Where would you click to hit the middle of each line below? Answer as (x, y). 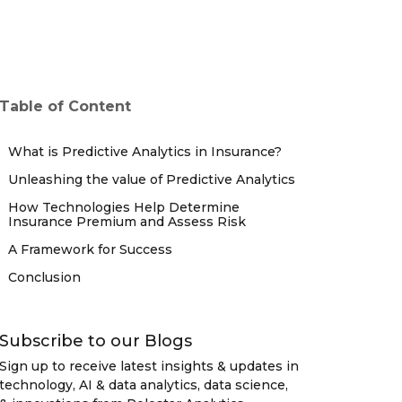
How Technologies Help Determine (124, 207)
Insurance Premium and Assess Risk (127, 221)
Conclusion (44, 277)
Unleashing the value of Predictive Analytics (152, 179)
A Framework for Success (90, 249)
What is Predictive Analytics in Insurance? (145, 151)
